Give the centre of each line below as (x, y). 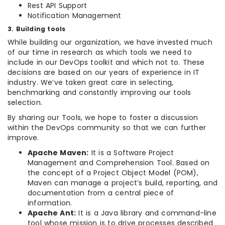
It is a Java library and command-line (146, 213)
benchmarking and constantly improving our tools (99, 93)
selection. (25, 103)
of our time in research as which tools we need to (100, 52)
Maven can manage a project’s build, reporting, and (123, 183)
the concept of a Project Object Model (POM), (113, 173)
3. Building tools (37, 29)
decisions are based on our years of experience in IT (104, 73)
